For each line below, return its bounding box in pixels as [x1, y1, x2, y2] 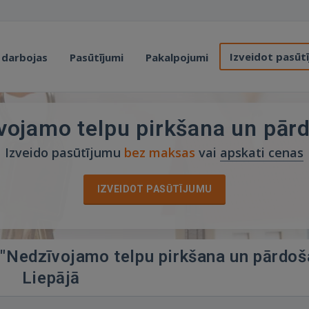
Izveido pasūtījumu [5, 144, 125, 161]
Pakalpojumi [146, 50, 208, 64]
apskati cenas [220, 144, 304, 161]
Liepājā [21, 268, 81, 288]
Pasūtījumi [70, 50, 123, 64]
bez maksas [124, 144, 196, 161]
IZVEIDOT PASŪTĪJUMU [97, 183, 212, 195]
